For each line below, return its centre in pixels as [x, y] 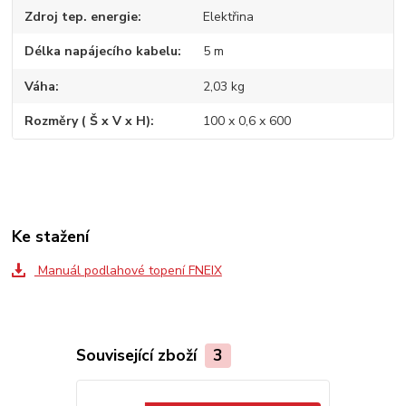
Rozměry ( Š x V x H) [88, 121]
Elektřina [228, 16]
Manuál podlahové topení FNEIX [128, 271]
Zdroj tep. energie [82, 16]
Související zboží [138, 355]
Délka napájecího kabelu [101, 52]
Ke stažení [51, 237]
